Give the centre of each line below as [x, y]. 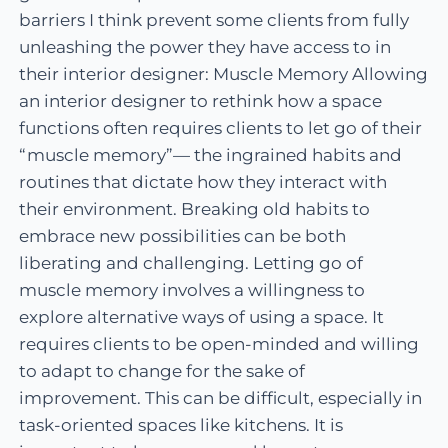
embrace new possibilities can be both [183, 236]
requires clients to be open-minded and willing [219, 344]
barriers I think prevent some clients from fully [214, 20]
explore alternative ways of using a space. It [202, 317]
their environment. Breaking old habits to [195, 209]
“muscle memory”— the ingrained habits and [211, 155]
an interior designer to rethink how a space [201, 101]
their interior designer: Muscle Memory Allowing [224, 74]
